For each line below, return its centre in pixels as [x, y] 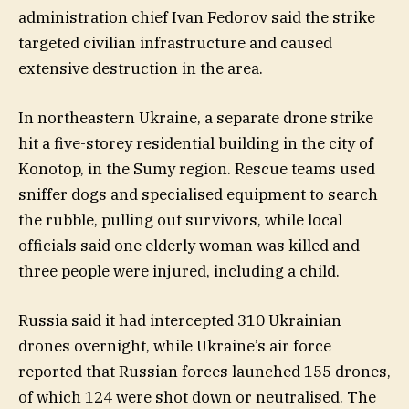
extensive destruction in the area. [141, 68]
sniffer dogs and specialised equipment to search [198, 194]
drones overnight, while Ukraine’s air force [175, 346]
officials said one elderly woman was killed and [189, 245]
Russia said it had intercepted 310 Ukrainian [180, 321]
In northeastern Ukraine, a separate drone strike [196, 117]
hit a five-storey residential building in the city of [196, 143]
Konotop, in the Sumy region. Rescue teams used [197, 168]
